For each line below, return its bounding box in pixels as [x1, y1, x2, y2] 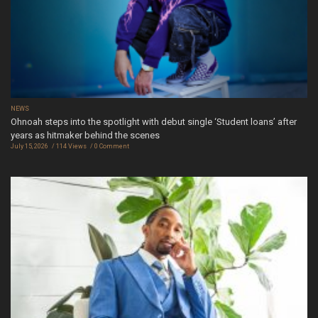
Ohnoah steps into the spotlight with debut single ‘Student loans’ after [11, 116, 297, 127]
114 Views [56, 142, 87, 150]
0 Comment [94, 142, 129, 150]
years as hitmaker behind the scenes [11, 129, 160, 141]
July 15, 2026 [11, 142, 48, 150]
